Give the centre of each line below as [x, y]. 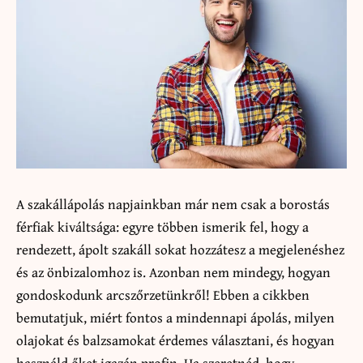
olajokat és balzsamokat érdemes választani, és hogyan [175, 340]
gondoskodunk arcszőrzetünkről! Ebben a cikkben [163, 294]
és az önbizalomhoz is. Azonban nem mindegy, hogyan [173, 271]
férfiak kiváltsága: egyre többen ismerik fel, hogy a [162, 226]
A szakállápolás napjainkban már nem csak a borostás [173, 203]
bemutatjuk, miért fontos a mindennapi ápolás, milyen [175, 317]
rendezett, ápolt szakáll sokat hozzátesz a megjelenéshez [180, 249]
